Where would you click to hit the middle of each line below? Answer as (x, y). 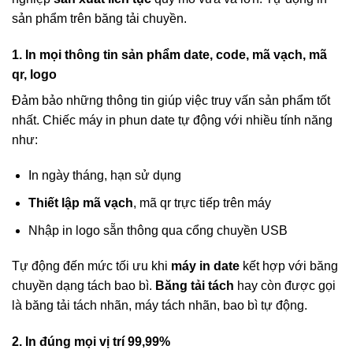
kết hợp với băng (289, 266)
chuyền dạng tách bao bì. (84, 286)
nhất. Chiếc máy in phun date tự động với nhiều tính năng (172, 120)
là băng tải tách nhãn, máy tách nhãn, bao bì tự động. (160, 306)
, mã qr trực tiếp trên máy (202, 203)
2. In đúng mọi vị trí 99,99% (91, 342)
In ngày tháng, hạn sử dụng (104, 176)
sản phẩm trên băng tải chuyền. (99, 18)
